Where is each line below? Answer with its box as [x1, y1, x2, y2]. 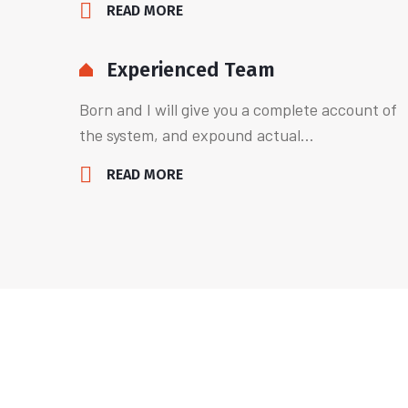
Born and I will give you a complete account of [79, 99, 397, 119]
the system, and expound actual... [79, 125, 314, 145]
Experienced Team [107, 57, 275, 82]
